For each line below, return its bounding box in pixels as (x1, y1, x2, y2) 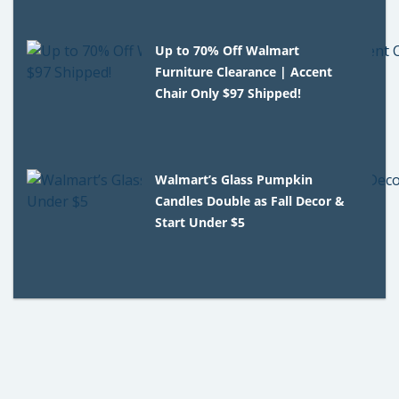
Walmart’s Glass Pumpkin (155, 170, 313, 188)
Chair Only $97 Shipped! (155, 84, 302, 102)
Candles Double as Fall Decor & (155, 191, 346, 209)
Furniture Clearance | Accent (155, 62, 333, 80)
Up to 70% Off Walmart (155, 41, 300, 59)
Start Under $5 (155, 213, 246, 231)
